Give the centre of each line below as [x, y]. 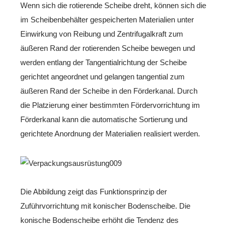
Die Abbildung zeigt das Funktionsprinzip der [94, 192]
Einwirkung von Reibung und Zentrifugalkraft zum [102, 34]
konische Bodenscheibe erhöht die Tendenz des [99, 220]
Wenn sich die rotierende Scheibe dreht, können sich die [113, 5]
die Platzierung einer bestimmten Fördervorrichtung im [110, 105]
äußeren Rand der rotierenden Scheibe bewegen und [108, 48]
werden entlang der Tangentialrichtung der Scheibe [104, 62]
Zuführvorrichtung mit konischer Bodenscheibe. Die [105, 206]
